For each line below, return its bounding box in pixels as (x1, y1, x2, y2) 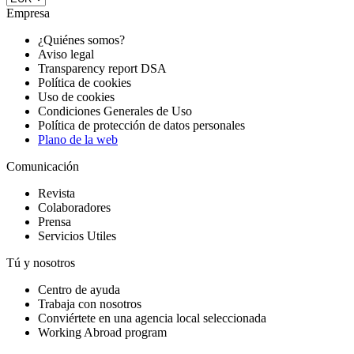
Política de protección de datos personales (38, 119, 245, 133)
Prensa (38, 215, 71, 229)
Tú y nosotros (6, 256, 75, 270)
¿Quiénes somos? (38, 33, 125, 47)
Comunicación (6, 160, 79, 174)
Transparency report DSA (38, 62, 167, 76)
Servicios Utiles (38, 229, 116, 243)
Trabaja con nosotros (38, 297, 141, 311)
